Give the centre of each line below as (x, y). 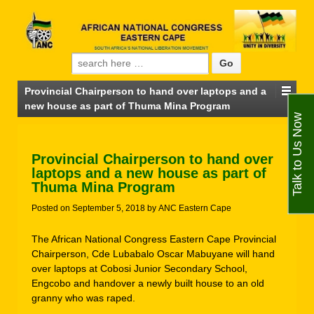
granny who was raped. (83, 298)
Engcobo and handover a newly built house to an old (148, 283)
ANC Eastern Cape (195, 209)
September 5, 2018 (109, 209)
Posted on (52, 209)
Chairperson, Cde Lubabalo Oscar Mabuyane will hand (153, 253)
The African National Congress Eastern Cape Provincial (154, 239)
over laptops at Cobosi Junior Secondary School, (139, 268)
